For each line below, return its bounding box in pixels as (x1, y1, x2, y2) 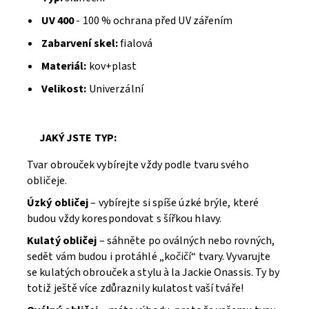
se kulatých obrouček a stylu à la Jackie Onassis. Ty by (27, 265, 280, 280)
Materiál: (39, 59, 87, 74)
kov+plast (86, 59, 137, 74)
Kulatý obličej (27, 233, 97, 248)
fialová (118, 36, 153, 51)
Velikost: (39, 81, 89, 97)
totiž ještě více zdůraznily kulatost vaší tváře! (27, 281, 243, 296)
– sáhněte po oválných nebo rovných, (97, 233, 275, 248)
